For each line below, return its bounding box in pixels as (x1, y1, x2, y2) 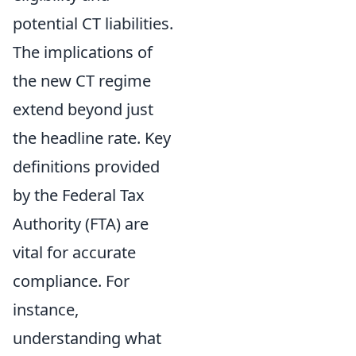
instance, (13, 299, 79, 320)
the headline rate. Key (13, 127, 171, 149)
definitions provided (13, 156, 160, 177)
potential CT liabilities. (13, 13, 173, 34)
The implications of (13, 41, 153, 63)
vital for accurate (13, 242, 136, 263)
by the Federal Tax (13, 184, 145, 206)
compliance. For (13, 270, 130, 292)
